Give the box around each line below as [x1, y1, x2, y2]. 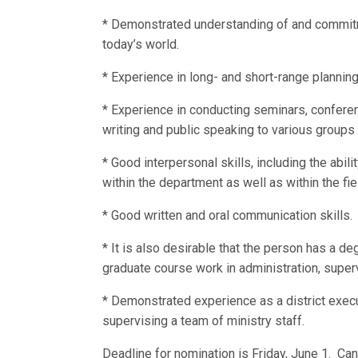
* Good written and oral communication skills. [102, 208, 353, 223]
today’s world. [102, 37, 180, 52]
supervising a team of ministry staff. [102, 313, 305, 328]
